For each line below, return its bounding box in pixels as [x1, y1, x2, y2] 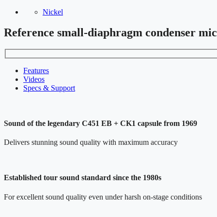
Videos [23, 75, 45, 83]
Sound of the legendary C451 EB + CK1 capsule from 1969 [4, 119, 197, 127]
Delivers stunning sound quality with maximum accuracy [4, 138, 178, 147]
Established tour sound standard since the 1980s [4, 173, 161, 182]
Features [23, 66, 49, 75]
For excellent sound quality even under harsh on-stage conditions [4, 192, 202, 201]
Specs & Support [23, 83, 75, 92]
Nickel [43, 8, 63, 16]
